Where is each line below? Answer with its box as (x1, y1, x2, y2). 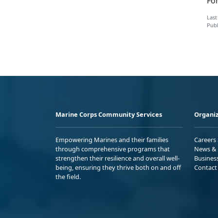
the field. (55, 172, 81, 181)
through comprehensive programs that (55, 144, 170, 153)
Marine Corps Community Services (55, 109, 162, 119)
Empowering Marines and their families (55, 135, 168, 144)
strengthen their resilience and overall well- (55, 153, 180, 163)
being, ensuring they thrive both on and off (55, 163, 181, 172)
